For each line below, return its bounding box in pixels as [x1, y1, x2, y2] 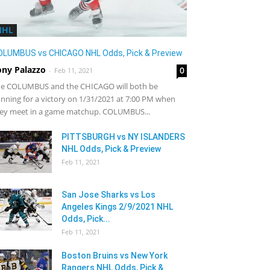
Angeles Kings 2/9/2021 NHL [61, 202, 173, 212]
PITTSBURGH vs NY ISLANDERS [61, 132, 185, 142]
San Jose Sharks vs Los [61, 190, 155, 199]
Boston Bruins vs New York [61, 251, 168, 260]
